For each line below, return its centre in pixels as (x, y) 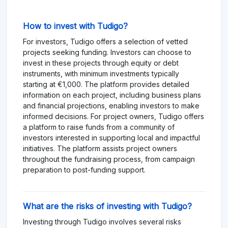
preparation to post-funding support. (84, 170)
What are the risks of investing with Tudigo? (107, 206)
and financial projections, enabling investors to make (111, 106)
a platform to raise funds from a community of (99, 127)
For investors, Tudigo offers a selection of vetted (105, 42)
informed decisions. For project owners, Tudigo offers (113, 117)
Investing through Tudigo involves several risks (102, 222)
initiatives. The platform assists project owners (100, 149)
